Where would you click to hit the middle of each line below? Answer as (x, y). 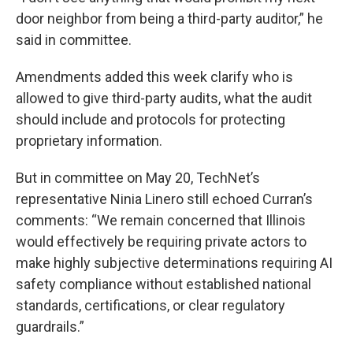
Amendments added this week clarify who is (154, 77)
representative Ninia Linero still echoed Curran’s (164, 199)
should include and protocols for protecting (150, 119)
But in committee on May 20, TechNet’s (138, 178)
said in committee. (74, 40)
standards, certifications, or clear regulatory (150, 305)
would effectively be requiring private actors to (161, 242)
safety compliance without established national (163, 284)
